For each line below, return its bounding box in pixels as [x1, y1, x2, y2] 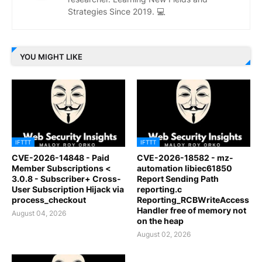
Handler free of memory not [137, 205, 246, 216]
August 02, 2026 [137, 230, 191, 239]
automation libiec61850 [137, 163, 232, 174]
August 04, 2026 [12, 209, 66, 218]
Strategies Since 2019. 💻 [68, 6, 165, 17]
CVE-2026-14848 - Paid [12, 153, 109, 163]
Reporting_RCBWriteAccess [137, 195, 249, 205]
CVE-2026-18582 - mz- [137, 153, 233, 163]
